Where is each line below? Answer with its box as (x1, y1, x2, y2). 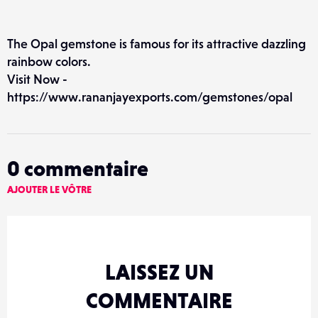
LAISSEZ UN (104, 260, 214, 285)
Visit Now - (7, 72, 67, 87)
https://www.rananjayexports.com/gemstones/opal (7, 89, 292, 105)
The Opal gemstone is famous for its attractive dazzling (7, 36, 306, 52)
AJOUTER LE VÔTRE (7, 184, 92, 196)
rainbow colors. (7, 54, 91, 70)
